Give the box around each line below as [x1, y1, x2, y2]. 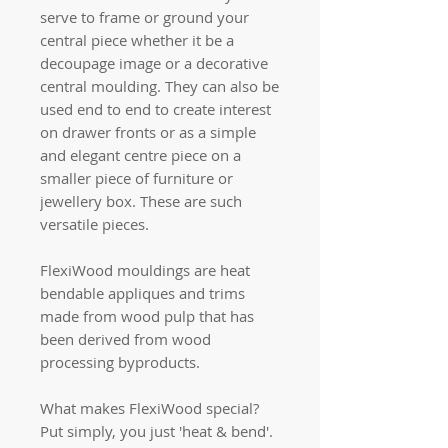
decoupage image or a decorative [40, 52, 268, 73]
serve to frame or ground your [40, 6, 249, 27]
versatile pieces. [40, 213, 149, 234]
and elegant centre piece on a [40, 144, 241, 165]
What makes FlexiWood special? [40, 397, 259, 418]
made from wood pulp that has [40, 305, 254, 326]
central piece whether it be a [40, 29, 234, 50]
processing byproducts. [40, 351, 200, 372]
